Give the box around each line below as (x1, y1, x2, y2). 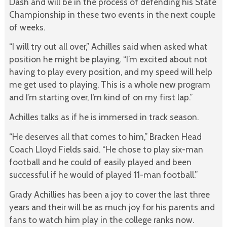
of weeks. (9, 21, 45, 32)
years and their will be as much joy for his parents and (9, 201, 215, 212)
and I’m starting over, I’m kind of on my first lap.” (9, 92, 193, 103)
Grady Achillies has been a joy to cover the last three (9, 188, 210, 200)
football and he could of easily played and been (9, 156, 192, 167)
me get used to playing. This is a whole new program (9, 79, 210, 90)
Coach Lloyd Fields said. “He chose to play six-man (9, 143, 203, 155)
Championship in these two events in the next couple (9, 9, 215, 20)
